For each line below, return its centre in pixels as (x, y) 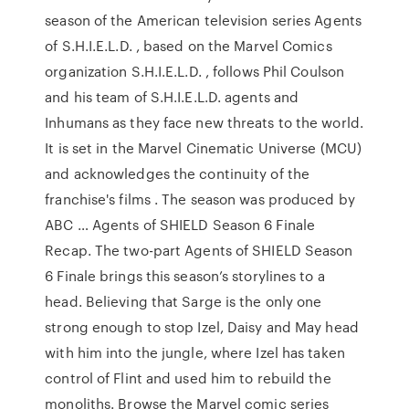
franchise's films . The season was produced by (200, 199)
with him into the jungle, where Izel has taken (195, 352)
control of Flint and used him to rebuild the (188, 378)
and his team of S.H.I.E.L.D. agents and (172, 97)
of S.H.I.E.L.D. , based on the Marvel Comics (189, 46)
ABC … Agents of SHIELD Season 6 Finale (180, 225)
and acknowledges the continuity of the (178, 173)
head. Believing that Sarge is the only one (184, 301)
